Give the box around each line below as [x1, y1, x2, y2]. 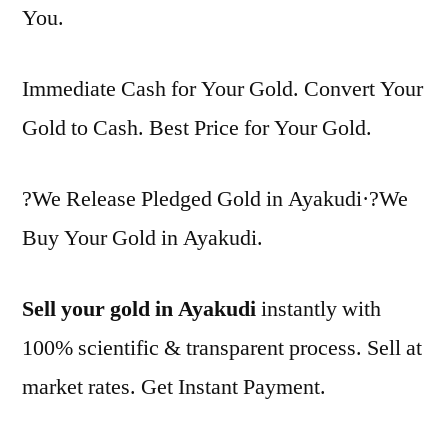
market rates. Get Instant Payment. [22, 372, 326, 401]
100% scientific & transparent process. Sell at [22, 333, 422, 362]
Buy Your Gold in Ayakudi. [22, 223, 263, 252]
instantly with [256, 294, 381, 323]
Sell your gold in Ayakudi [22, 294, 256, 323]
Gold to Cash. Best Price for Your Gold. [22, 113, 372, 142]
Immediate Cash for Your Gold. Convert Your [22, 74, 423, 103]
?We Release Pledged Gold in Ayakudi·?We [22, 184, 408, 213]
